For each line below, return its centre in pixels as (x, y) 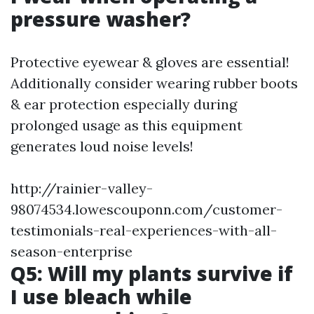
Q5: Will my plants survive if (152, 273)
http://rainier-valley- (82, 188)
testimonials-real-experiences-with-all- (144, 230)
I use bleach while (101, 296)
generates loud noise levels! (102, 146)
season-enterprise (71, 251)
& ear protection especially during (124, 104)
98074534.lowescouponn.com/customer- (146, 209)
